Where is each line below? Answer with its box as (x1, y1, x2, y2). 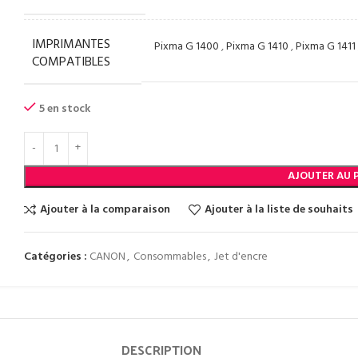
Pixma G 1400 (154, 37, 220, 56)
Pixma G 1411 (296, 37, 356, 56)
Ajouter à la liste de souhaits (204, 200, 353, 219)
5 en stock (39, 100, 91, 118)
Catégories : (24, 248, 88, 266)
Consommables (133, 248, 207, 266)
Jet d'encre (214, 248, 268, 266)
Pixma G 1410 (226, 37, 289, 56)
